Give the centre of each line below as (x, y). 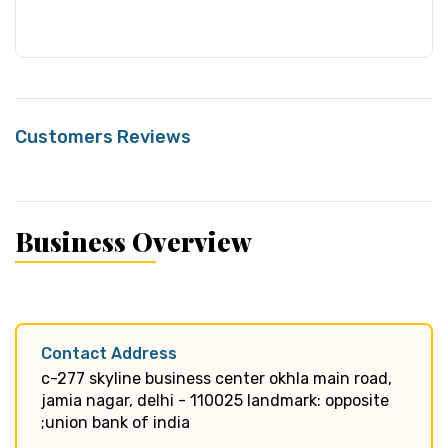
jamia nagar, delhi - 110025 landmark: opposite (215, 400)
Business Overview (133, 241)
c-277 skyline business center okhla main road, (216, 378)
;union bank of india (115, 422)
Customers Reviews (103, 136)
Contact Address (109, 353)
